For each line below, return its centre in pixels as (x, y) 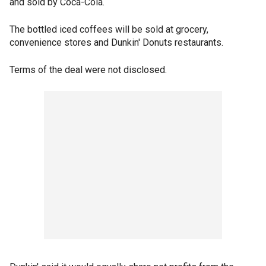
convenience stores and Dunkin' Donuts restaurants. (116, 42)
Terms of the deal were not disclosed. (88, 70)
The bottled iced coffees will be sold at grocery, (109, 29)
